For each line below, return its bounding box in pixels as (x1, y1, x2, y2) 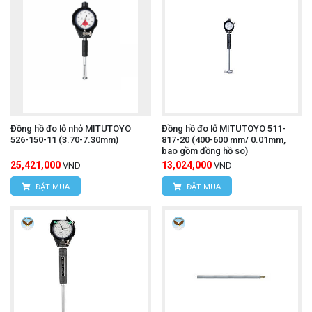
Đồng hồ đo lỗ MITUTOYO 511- (161, 123, 286, 134)
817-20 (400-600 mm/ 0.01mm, (161, 134, 286, 145)
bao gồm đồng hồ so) (161, 145, 248, 156)
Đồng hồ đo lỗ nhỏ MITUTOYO (10, 123, 131, 134)
